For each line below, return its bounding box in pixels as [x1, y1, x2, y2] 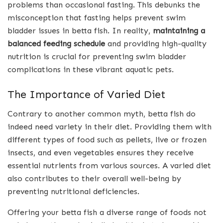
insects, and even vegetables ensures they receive [7, 147, 194, 157]
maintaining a [153, 26, 205, 36]
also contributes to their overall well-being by [7, 173, 181, 183]
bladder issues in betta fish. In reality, [7, 26, 153, 36]
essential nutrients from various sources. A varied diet [7, 160, 211, 170]
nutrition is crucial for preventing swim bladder [7, 52, 186, 62]
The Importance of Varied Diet [7, 88, 165, 101]
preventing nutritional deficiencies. [7, 186, 139, 196]
